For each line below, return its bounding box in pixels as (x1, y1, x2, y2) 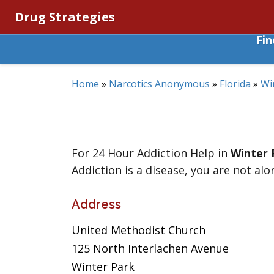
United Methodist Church (72, 223, 206, 237)
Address (72, 197, 121, 212)
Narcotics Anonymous (109, 77, 210, 91)
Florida (220, 77, 251, 91)
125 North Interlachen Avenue (72, 241, 229, 256)
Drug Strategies (15, 9, 115, 25)
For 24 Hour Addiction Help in (72, 146, 231, 160)
